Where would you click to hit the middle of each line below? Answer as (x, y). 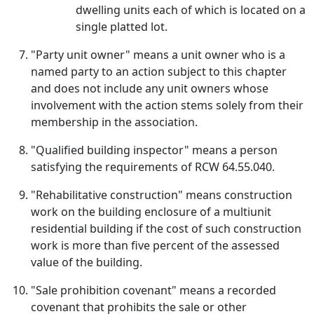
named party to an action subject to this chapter (159, 71)
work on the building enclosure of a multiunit (151, 212)
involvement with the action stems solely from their (167, 105)
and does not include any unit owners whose (150, 88)
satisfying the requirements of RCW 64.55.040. (153, 167)
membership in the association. (114, 122)
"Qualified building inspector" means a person (154, 150)
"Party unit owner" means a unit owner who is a (158, 55)
